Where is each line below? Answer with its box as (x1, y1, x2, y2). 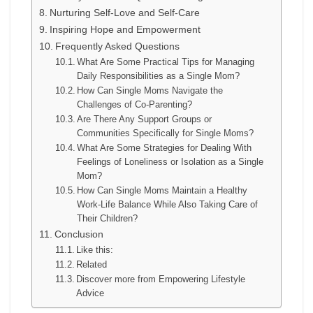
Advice (76, 288, 105, 299)
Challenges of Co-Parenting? (77, 99, 193, 110)
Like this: (76, 245, 114, 256)
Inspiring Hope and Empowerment (49, 24, 201, 36)
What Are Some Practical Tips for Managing (77, 57, 255, 68)
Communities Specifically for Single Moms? (77, 128, 254, 139)
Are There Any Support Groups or (77, 114, 212, 125)
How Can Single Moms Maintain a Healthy (77, 185, 248, 196)
